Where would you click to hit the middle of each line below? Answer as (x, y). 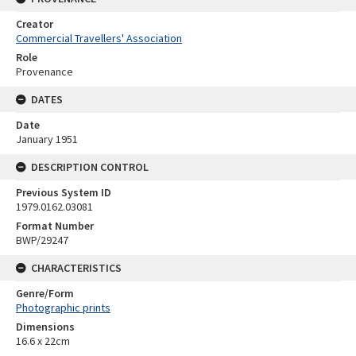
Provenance (44, 71)
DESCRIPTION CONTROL (90, 166)
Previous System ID (64, 192)
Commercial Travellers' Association (99, 38)
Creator (35, 23)
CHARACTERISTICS (76, 267)
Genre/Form (45, 293)
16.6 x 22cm (43, 341)
